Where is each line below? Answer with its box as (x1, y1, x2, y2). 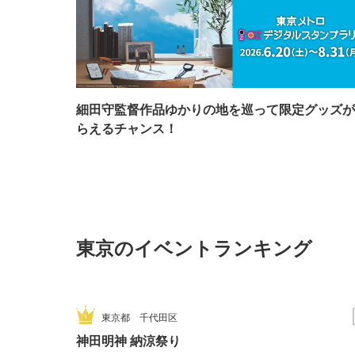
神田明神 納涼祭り (76, 331, 181, 350)
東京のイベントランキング (76, 234, 312, 261)
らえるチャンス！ (76, 119, 177, 138)
